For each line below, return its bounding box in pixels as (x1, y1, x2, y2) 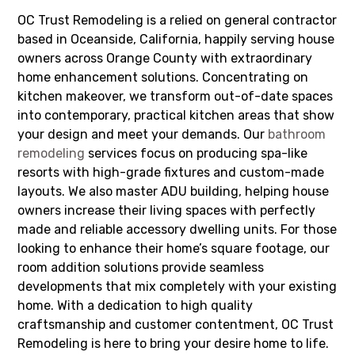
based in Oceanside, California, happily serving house (17, 32, 335, 48)
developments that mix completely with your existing (17, 279, 338, 295)
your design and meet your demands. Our (17, 127, 269, 143)
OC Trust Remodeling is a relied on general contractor (17, 13, 338, 29)
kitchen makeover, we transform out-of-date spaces (17, 89, 334, 105)
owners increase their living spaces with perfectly (17, 203, 316, 219)
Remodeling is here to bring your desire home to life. (17, 336, 330, 352)
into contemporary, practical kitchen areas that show (17, 108, 335, 124)
